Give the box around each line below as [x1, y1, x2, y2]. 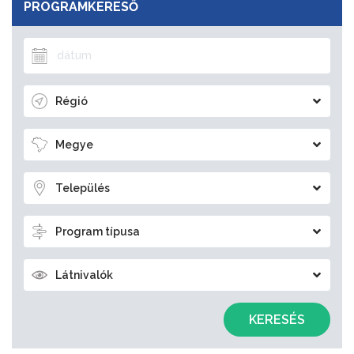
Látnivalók [55, 269, 113, 281]
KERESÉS [249, 312, 305, 327]
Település [55, 182, 110, 194]
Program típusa [55, 225, 140, 238]
